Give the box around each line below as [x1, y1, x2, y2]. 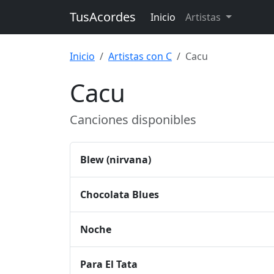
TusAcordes [70, 9, 136, 25]
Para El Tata [80, 257, 138, 271]
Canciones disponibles [70, 111, 196, 128]
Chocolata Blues [80, 188, 159, 201]
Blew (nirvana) [80, 153, 151, 166]
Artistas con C [108, 50, 172, 63]
